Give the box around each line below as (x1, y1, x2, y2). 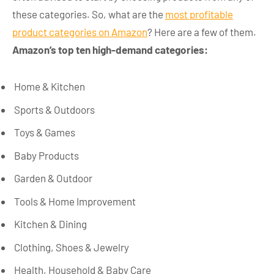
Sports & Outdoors (14, 103, 95, 116)
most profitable (165, 8, 233, 21)
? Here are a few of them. (147, 26, 256, 39)
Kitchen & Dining (14, 218, 87, 231)
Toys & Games (14, 126, 75, 139)
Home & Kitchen (14, 80, 85, 93)
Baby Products (14, 149, 79, 161)
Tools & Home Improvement (14, 194, 136, 207)
